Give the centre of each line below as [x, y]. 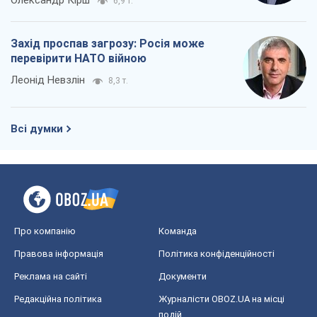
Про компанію [45, 231]
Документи [183, 277]
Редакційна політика [58, 299]
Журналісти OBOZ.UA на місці [221, 299]
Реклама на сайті [51, 277]
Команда [178, 231]
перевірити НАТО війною [79, 59]
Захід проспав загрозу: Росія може [108, 44]
